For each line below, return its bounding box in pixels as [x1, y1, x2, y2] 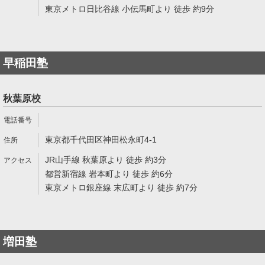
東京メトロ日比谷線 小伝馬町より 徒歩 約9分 [45, 4, 214, 14]
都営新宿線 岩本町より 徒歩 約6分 [45, 169, 173, 179]
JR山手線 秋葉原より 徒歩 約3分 [45, 155, 166, 164]
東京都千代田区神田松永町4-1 [45, 135, 157, 144]
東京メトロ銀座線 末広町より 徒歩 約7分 [45, 183, 198, 192]
